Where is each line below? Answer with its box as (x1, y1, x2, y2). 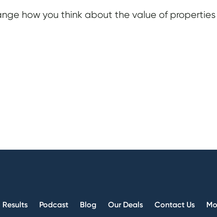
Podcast (39, 200, 68, 209)
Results (2, 200, 28, 209)
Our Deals (108, 200, 143, 209)
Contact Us (154, 200, 195, 209)
